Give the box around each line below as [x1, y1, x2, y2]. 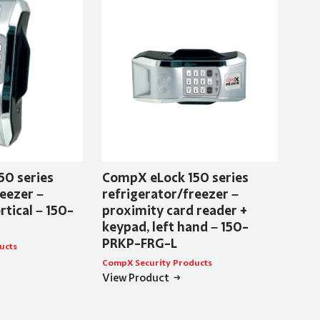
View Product [101, 270, 169, 285]
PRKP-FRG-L [101, 234, 177, 252]
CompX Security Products [101, 256, 212, 269]
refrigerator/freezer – [101, 185, 239, 203]
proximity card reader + [101, 201, 247, 219]
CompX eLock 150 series [101, 169, 249, 186]
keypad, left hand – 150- [101, 218, 249, 236]
